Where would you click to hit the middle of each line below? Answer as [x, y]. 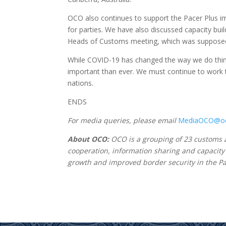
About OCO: [89, 139]
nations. [81, 83]
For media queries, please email [122, 121]
